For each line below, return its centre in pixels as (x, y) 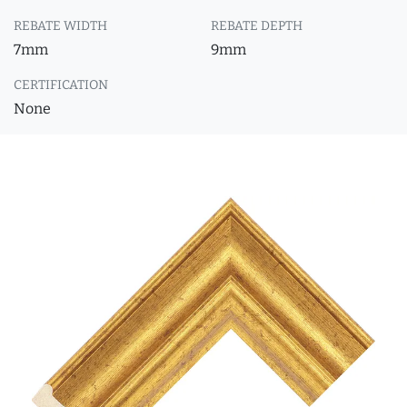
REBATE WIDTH (60, 26)
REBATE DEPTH (257, 26)
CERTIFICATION (61, 85)
